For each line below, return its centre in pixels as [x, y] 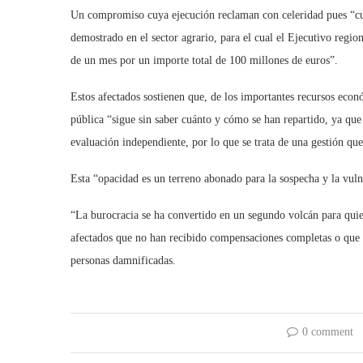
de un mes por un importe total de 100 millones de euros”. [204, 60]
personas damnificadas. [123, 260]
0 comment [328, 331]
